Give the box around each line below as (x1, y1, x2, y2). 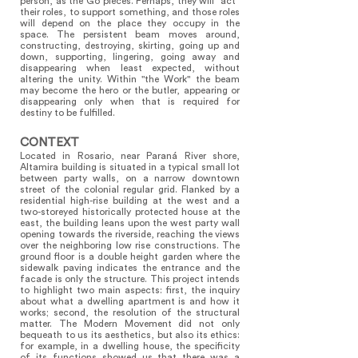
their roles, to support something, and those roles (20, 7, 240, 17)
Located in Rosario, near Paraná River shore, (20, 151, 240, 161)
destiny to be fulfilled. (20, 108, 115, 117)
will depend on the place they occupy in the (20, 18, 240, 28)
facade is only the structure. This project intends (20, 274, 240, 284)
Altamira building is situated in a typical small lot (20, 162, 240, 172)
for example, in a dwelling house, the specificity (20, 341, 240, 351)
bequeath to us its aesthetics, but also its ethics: (20, 330, 240, 340)
